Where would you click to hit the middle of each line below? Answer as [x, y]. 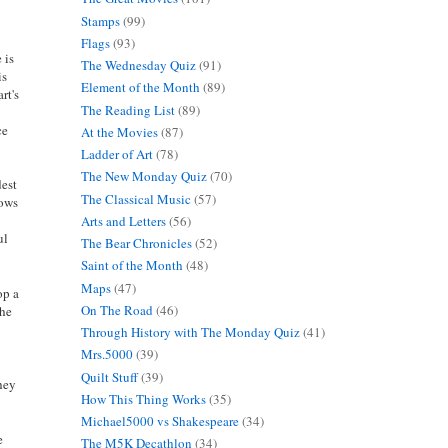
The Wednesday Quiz [138, 65]
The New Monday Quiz [143, 176]
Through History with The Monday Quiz [190, 332]
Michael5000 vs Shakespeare [159, 421]
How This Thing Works [143, 398]
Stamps [100, 20]
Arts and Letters [123, 220]
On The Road [116, 309]
